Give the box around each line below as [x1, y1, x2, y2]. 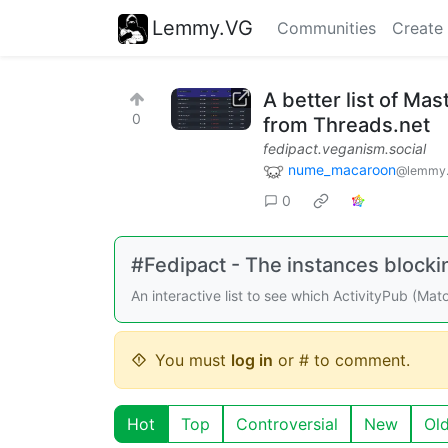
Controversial [236, 413, 338, 434]
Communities [277, 18, 376, 38]
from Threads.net [263, 113, 430, 137]
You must [155, 349, 231, 370]
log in [231, 349, 273, 370]
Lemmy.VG [152, 15, 253, 40]
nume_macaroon [288, 161, 396, 178]
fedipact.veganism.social [263, 140, 426, 157]
